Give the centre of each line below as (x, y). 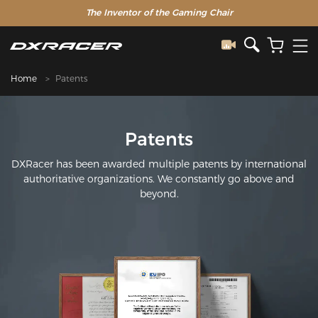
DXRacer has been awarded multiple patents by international (159, 164)
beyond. (159, 193)
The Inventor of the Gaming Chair (159, 12)
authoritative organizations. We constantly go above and (159, 179)
